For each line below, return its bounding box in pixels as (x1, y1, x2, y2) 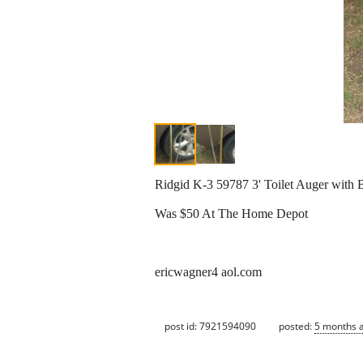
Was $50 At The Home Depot (155, 207, 308, 221)
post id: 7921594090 (164, 318, 256, 333)
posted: (279, 318, 314, 333)
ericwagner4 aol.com (155, 265, 262, 280)
